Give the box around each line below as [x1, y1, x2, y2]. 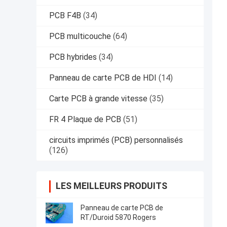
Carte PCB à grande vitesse [49, 94, 147, 104]
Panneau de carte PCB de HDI [49, 73, 157, 83]
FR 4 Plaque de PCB [49, 115, 121, 125]
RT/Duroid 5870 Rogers [81, 213, 156, 222]
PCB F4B [49, 11, 81, 21]
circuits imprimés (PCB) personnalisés [49, 135, 183, 145]
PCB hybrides [49, 52, 97, 62]
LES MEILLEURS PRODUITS [56, 180, 167, 192]
